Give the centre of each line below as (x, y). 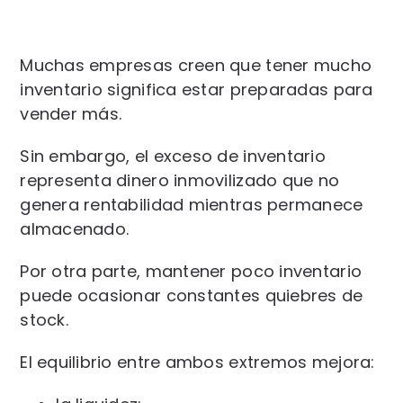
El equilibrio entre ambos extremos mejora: (197, 363)
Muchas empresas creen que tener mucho (196, 66)
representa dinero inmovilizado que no (180, 181)
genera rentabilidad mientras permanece (192, 205)
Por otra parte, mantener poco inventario (191, 272)
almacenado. (75, 229)
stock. (44, 320)
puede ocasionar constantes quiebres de (192, 296)
